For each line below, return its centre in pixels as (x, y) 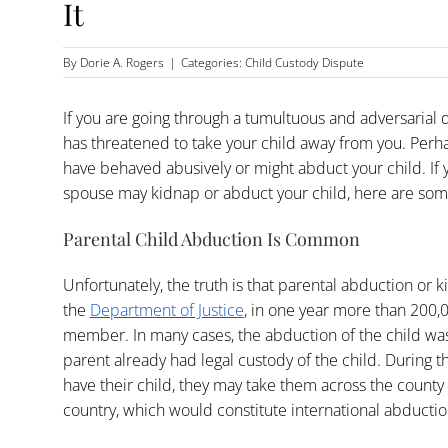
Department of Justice (166, 309)
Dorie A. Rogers (121, 62)
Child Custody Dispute (304, 62)
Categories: (212, 62)
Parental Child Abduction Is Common (211, 239)
